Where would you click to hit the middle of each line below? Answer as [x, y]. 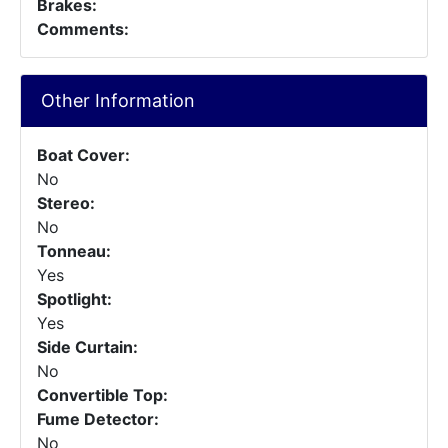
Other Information [118, 100]
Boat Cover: [83, 155]
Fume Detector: [98, 419]
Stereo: [66, 203]
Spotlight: [74, 299]
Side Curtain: [87, 347]
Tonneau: [74, 251]
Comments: [83, 29]
